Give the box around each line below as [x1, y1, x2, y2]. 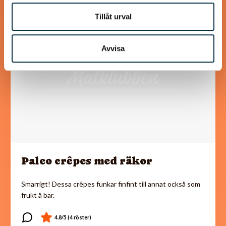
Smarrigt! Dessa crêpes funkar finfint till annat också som [21, 179, 200, 188]
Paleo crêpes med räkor [21, 154, 152, 167]
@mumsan [34, 20, 61, 26]
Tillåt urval [94, 12, 132, 21]
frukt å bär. [21, 190, 54, 199]
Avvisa [101, 44, 125, 53]
